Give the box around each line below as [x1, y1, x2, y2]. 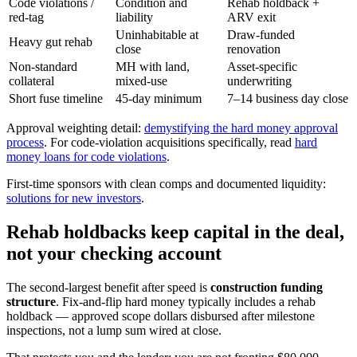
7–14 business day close [227, 92, 348, 106]
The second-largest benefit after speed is [6, 280, 210, 295]
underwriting [227, 74, 292, 88]
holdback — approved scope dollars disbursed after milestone [6, 309, 315, 324]
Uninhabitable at [116, 28, 198, 42]
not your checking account [6, 243, 222, 265]
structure [6, 295, 56, 309]
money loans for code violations [6, 150, 167, 164]
